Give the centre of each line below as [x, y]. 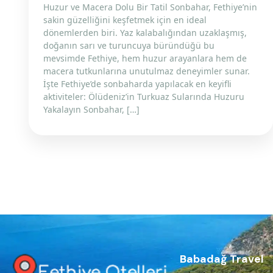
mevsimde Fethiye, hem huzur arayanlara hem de [145, 58]
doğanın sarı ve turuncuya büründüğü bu [129, 45]
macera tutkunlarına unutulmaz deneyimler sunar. [147, 71]
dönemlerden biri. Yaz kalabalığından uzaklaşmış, [145, 33]
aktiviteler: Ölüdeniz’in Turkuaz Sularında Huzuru [144, 97]
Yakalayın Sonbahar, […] [91, 109]
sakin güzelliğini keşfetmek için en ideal [125, 20]
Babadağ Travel [222, 259]
